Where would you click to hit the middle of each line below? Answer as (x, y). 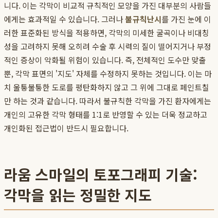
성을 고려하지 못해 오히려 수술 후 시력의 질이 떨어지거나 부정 (108, 46)
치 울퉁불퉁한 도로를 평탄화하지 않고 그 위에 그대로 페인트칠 (107, 87)
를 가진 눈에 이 (186, 19)
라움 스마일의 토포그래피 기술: (101, 174)
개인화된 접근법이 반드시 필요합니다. (66, 128)
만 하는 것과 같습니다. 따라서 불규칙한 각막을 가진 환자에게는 (108, 101)
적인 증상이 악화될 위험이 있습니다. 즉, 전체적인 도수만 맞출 (105, 60)
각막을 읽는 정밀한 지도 (78, 195)
